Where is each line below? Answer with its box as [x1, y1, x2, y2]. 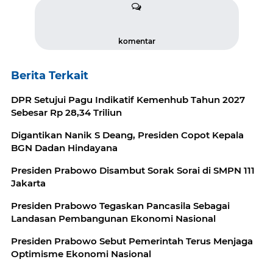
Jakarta [11, 177, 46, 190]
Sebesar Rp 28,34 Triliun [11, 107, 122, 119]
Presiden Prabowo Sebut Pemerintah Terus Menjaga [11, 235, 253, 247]
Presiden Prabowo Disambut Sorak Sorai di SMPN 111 [11, 165, 255, 177]
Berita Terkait [11, 69, 88, 83]
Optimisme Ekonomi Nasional [11, 248, 151, 260]
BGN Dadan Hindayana [11, 142, 118, 154]
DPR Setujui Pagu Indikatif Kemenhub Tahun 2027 [11, 94, 245, 106]
